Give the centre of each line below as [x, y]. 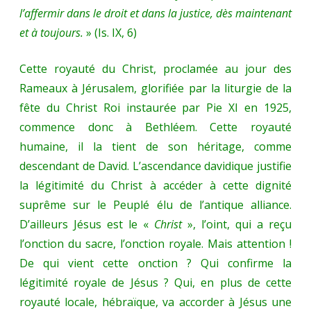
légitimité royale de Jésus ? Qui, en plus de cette [155, 283]
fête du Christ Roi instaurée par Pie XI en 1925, [155, 108]
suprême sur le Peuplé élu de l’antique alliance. [155, 205]
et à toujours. [53, 33]
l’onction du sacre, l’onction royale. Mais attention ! [155, 244]
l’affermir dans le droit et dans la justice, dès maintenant [155, 14]
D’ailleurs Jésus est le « [84, 225]
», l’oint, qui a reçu [239, 225]
